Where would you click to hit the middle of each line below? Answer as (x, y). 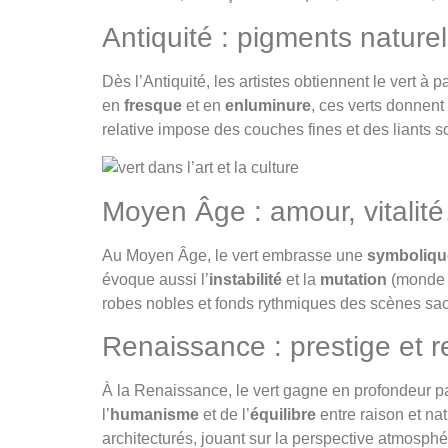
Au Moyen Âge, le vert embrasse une (234, 255)
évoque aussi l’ (155, 279)
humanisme (154, 414)
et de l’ (224, 414)
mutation (353, 279)
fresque (153, 105)
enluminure (268, 105)
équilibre (283, 414)
